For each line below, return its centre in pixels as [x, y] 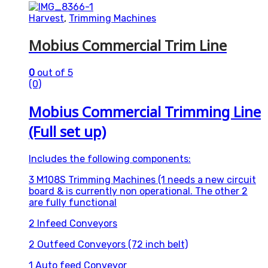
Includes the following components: [110, 159]
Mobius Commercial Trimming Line [145, 112]
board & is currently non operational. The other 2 [138, 191]
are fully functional [73, 203]
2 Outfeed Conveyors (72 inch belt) [108, 245]
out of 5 [54, 73]
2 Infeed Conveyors [73, 224]
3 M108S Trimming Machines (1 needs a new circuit [142, 180]
